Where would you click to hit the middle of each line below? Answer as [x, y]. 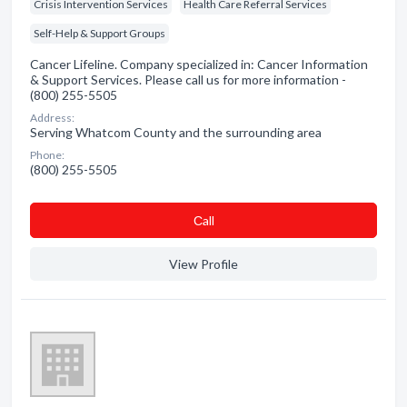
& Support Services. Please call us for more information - [188, 79]
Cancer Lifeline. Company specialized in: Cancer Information [199, 64]
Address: [52, 118]
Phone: [47, 155]
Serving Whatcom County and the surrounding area [176, 132]
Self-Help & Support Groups [99, 33]
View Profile [203, 264]
